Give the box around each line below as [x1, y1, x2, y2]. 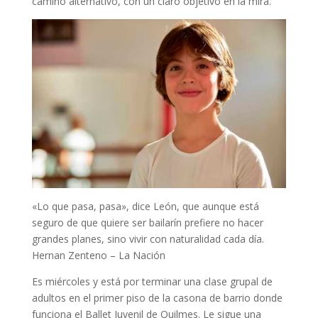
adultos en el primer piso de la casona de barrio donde [31, 291, 283, 305]
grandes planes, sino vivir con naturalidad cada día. [31, 232, 264, 246]
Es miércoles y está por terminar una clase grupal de [31, 275, 273, 289]
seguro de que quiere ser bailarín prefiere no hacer [31, 216, 263, 230]
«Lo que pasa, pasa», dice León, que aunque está [31, 199, 259, 214]
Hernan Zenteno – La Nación [31, 248, 165, 263]
